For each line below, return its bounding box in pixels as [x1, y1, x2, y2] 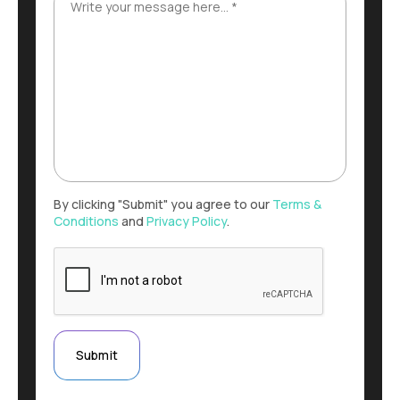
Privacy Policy [146, 212, 227, 229]
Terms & [272, 195, 321, 212]
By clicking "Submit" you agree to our [54, 195, 272, 212]
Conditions [54, 212, 119, 229]
